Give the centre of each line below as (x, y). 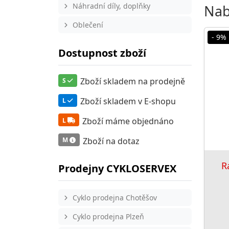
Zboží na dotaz (111, 141)
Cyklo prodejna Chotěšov (114, 198)
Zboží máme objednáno (128, 121)
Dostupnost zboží (102, 53)
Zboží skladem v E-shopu (128, 101)
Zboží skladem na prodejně (132, 82)
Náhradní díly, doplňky (111, 6)
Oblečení (88, 25)
